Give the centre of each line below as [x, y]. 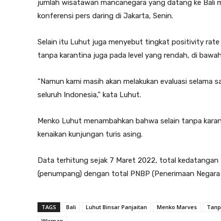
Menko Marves [177, 207]
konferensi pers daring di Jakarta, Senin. [105, 16]
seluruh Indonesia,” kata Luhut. [89, 95]
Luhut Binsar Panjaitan [116, 207]
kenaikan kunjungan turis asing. [90, 134]
